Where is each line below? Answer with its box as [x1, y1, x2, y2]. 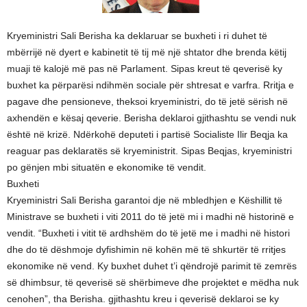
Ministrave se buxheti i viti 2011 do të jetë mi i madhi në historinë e [7, 211, 294, 222]
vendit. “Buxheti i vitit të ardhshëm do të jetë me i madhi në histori [7, 228, 290, 238]
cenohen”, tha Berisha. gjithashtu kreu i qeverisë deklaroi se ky [7, 293, 279, 304]
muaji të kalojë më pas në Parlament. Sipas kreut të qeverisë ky [7, 63, 282, 74]
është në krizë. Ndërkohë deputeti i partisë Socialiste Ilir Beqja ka [7, 129, 288, 140]
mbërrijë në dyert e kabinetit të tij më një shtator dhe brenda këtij [7, 47, 286, 58]
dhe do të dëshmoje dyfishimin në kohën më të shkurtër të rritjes [7, 244, 286, 255]
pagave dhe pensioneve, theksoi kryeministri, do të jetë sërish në [7, 96, 288, 107]
